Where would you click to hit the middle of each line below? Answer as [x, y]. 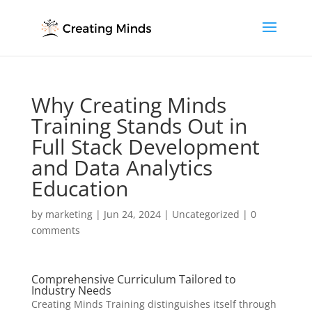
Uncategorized [205, 214]
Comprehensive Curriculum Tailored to [133, 279]
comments [55, 230]
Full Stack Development [145, 147]
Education [79, 188]
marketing [69, 214]
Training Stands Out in [139, 126]
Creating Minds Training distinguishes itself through [154, 304]
